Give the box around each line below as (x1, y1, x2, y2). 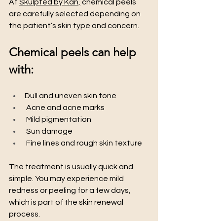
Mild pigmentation (25, 115, 91, 124)
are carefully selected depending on (9, 10, 142, 18)
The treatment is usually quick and (9, 163, 135, 171)
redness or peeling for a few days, (9, 186, 132, 195)
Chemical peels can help (9, 45, 139, 60)
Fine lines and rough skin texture (25, 139, 142, 147)
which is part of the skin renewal (9, 198, 125, 207)
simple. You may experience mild (9, 175, 125, 183)
